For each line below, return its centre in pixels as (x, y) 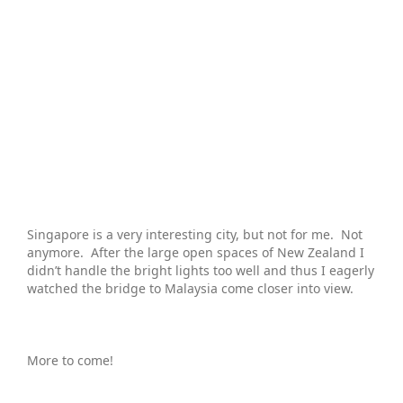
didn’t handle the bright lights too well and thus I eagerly (201, 270)
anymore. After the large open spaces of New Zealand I (196, 252)
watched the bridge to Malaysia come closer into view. (190, 288)
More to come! (72, 360)
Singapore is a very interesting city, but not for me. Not (195, 234)
